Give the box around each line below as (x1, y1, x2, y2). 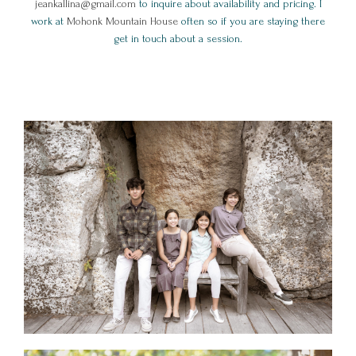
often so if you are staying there (178, 15, 325, 28)
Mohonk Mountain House (67, 15, 178, 28)
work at (31, 15, 67, 28)
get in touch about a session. (114, 33, 242, 45)
